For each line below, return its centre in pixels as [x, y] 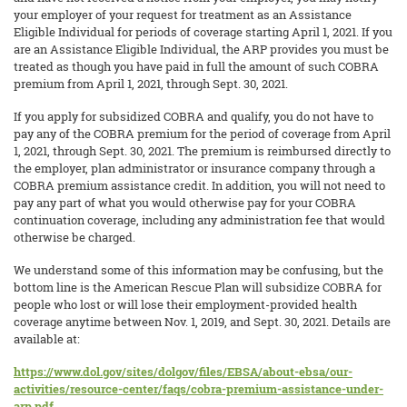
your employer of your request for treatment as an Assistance [183, 15]
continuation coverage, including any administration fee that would [199, 220]
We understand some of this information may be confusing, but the [199, 270]
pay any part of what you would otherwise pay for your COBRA [185, 203]
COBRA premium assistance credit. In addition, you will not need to [199, 185]
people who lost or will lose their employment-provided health [185, 304]
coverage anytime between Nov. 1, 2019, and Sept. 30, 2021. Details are [202, 322]
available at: [47, 339]
